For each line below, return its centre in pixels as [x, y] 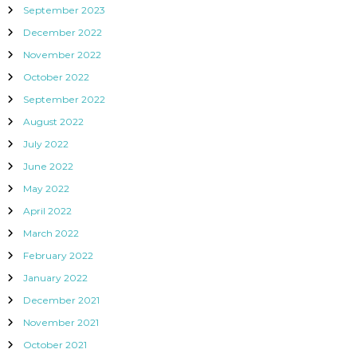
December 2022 [62, 33]
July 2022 [45, 144]
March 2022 [51, 233]
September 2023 [64, 10]
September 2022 [64, 100]
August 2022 [53, 122]
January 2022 [55, 278]
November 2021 [61, 323]
